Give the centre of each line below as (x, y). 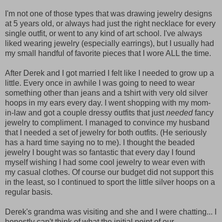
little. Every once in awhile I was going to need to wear (100, 83)
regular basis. (29, 192)
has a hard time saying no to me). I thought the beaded (100, 142)
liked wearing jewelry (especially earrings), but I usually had (110, 43)
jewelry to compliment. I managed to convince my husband (107, 122)
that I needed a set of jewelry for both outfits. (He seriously (106, 132)
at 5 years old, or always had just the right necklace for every (110, 23)
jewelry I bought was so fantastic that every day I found (100, 152)
